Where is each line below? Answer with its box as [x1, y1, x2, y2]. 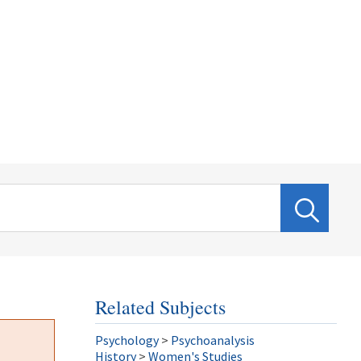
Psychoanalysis [171, 332, 255, 348]
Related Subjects [95, 294, 226, 320]
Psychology [95, 332, 159, 348]
